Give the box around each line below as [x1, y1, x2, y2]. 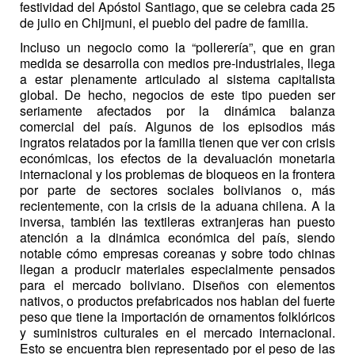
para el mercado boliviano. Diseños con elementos [20, 275, 335, 294]
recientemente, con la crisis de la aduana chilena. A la [20, 196, 335, 215]
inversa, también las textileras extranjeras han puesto [20, 212, 335, 231]
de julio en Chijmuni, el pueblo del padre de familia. [20, 13, 308, 32]
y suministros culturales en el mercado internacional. [20, 323, 335, 342]
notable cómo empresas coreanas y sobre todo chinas [20, 243, 335, 262]
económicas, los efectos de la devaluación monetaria [20, 148, 335, 167]
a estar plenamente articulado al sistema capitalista [20, 69, 335, 88]
